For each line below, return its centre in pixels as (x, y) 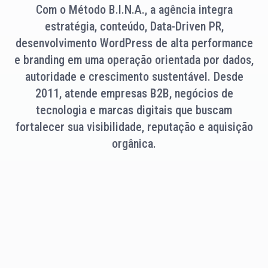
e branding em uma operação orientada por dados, (134, 60)
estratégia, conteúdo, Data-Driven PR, (134, 27)
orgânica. (134, 144)
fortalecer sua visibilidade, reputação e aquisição (134, 127)
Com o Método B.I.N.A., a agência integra (134, 10)
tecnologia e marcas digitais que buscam (134, 110)
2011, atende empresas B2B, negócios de (134, 94)
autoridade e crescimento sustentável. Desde (134, 77)
